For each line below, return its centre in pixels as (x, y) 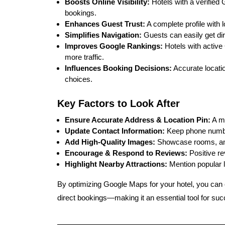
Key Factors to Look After (119, 103)
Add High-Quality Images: (110, 142)
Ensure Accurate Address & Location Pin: (138, 120)
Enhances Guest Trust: (105, 24)
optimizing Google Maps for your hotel (130, 184)
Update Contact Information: (115, 131)
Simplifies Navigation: (103, 35)
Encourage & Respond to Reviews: (126, 153)
